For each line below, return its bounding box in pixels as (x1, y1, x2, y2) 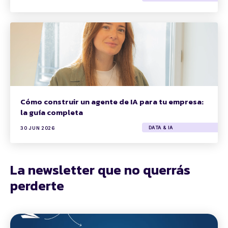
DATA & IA (149, 124, 174, 130)
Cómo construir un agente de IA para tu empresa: (20, 96, 204, 108)
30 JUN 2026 (20, 125, 55, 131)
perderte (10, 176, 64, 196)
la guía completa (20, 106, 83, 119)
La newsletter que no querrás (10, 160, 190, 180)
